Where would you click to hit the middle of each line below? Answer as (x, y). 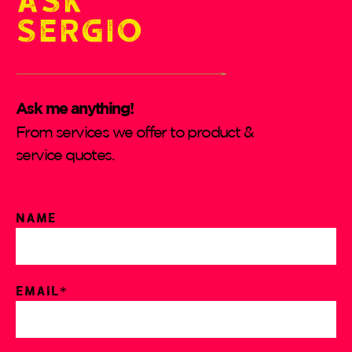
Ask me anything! (75, 108)
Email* (41, 288)
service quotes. (65, 154)
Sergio (80, 26)
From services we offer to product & (134, 131)
